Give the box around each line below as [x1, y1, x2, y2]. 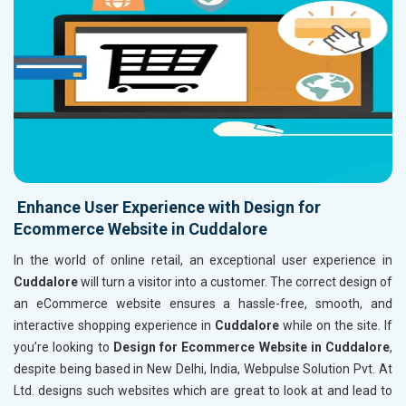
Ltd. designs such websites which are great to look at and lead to [14, 382, 392, 398]
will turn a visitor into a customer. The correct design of [78, 274, 392, 289]
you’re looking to [14, 339, 113, 354]
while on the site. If [279, 317, 392, 333]
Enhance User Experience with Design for [14, 197, 321, 217]
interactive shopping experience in [14, 317, 215, 333]
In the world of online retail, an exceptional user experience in [14, 252, 392, 267]
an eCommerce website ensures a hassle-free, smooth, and [14, 295, 392, 311]
